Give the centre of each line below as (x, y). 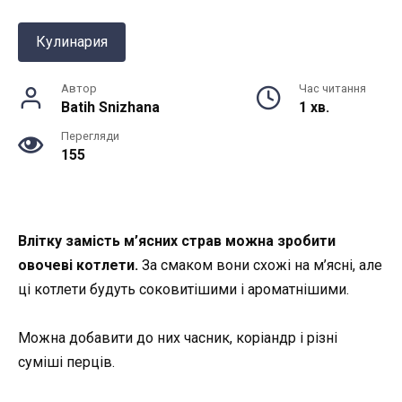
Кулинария (72, 41)
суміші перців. (66, 363)
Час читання (332, 88)
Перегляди (90, 135)
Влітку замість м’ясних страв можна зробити (177, 240)
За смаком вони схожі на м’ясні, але (260, 265)
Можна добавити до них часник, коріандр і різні (178, 338)
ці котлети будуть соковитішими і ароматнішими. (184, 289)
